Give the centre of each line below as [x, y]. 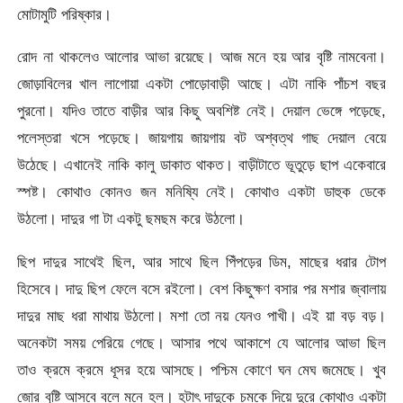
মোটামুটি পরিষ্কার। [65, 15]
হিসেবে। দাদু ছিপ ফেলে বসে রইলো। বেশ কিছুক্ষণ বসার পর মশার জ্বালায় [201, 288]
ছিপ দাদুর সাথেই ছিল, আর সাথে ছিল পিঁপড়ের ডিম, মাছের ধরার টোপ [201, 261]
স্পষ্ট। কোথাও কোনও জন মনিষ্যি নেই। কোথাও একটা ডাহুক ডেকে [201, 192]
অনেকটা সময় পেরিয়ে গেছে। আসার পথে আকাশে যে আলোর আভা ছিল [201, 342]
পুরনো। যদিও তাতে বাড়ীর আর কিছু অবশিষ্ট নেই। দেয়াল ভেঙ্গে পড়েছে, [201, 111]
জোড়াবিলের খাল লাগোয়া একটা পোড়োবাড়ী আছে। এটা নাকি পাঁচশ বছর [201, 84]
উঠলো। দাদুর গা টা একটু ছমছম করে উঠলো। [131, 219]
